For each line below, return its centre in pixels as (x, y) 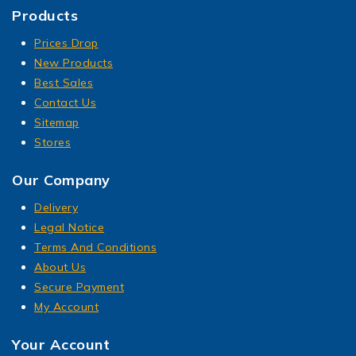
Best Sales (64, 83)
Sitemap (57, 123)
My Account (66, 307)
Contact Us (65, 103)
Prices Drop (66, 43)
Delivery (56, 208)
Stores (52, 143)
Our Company (61, 180)
